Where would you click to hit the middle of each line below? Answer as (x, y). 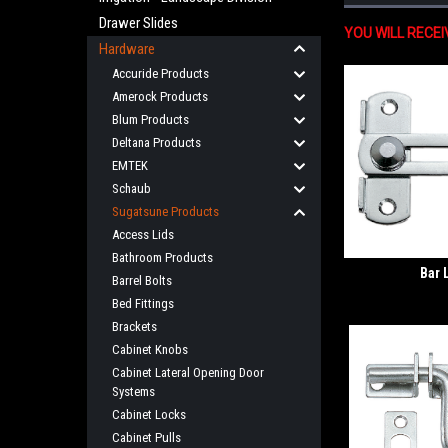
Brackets (134, 326)
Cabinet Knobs (150, 349)
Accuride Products (160, 73)
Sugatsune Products (165, 211)
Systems (133, 391)
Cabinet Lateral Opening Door (188, 372)
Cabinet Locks (149, 414)
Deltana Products (156, 142)
